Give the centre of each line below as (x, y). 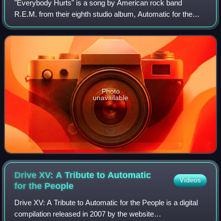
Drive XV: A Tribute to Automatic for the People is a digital (106, 202)
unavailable (110, 97)
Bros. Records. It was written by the (72, 37)
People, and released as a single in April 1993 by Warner (105, 26)
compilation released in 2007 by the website (84, 214)
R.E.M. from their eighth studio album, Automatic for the (104, 14)
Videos (190, 180)
